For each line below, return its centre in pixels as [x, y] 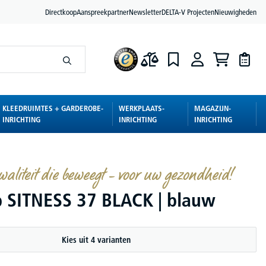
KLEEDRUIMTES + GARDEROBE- [53, 108]
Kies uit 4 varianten [96, 240]
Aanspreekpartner [103, 12]
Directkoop [61, 12]
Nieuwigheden [235, 12]
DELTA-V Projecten [188, 12]
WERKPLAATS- [142, 108]
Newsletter [145, 12]
